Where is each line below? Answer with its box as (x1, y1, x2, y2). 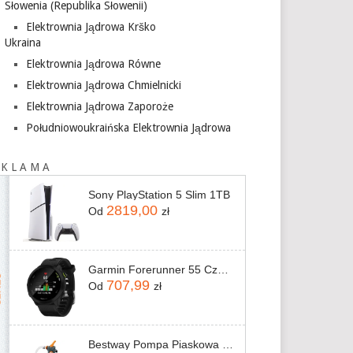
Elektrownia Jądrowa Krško (25, 20, 156, 34)
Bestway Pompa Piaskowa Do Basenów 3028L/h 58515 (222, 338, 234, 351)
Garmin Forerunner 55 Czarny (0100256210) (217, 263, 229, 277)
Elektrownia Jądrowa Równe (25, 58, 161, 71)
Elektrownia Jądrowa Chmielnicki (25, 79, 181, 92)
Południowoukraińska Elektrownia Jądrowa (25, 121, 231, 135)
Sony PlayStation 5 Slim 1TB (88, 188, 231, 202)
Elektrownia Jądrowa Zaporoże (25, 100, 173, 113)
